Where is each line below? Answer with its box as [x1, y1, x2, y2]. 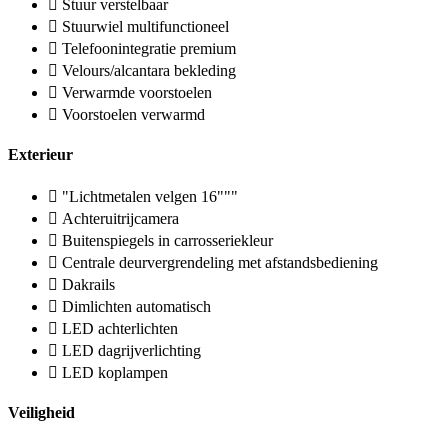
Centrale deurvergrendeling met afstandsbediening [62, 254, 378, 272]
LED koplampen [62, 364, 168, 382]
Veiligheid [8, 404, 75, 422]
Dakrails [62, 276, 115, 294]
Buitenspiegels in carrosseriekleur [62, 232, 273, 250]
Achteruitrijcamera [62, 210, 179, 228]
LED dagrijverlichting [62, 342, 201, 360]
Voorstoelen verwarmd [62, 105, 205, 123]
